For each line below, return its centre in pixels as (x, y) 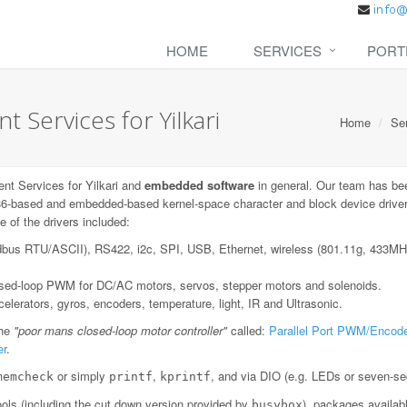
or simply (81, 376)
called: (248, 330)
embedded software (199, 185)
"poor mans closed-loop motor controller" (120, 330)
